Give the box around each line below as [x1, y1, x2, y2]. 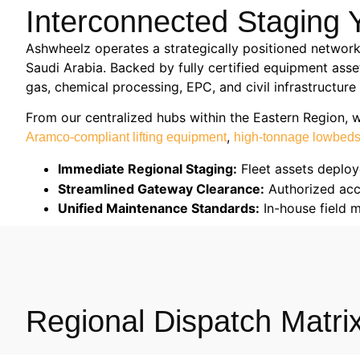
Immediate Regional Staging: [58, 160, 237, 177]
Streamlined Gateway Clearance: [58, 180, 264, 197]
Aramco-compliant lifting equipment [26, 130, 227, 145]
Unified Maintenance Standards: [58, 199, 260, 216]
